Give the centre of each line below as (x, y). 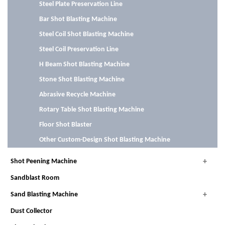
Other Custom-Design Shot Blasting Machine (104, 140)
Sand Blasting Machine (44, 194)
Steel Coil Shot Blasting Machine (86, 34)
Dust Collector (31, 211)
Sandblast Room (35, 178)
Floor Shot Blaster (65, 125)
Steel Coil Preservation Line (79, 49)
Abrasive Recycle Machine (77, 94)
